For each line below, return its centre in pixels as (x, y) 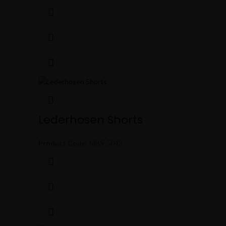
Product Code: (63, 143)
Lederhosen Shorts (91, 120)
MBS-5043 (105, 143)
